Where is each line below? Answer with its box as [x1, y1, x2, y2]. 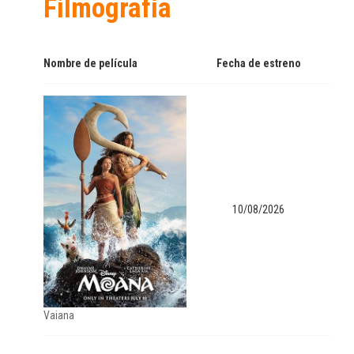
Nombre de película [43, 57, 137, 70]
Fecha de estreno [216, 57, 301, 70]
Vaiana [43, 308, 74, 322]
